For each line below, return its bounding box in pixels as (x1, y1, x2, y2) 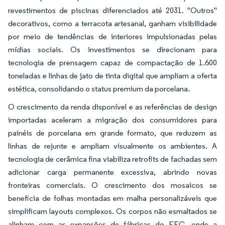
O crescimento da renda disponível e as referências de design (8, 102, 217, 111)
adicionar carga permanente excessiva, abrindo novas (8, 167, 217, 177)
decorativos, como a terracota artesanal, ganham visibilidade (8, 19, 217, 28)
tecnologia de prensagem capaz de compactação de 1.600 (8, 58, 217, 67)
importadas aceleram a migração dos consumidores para (8, 115, 217, 125)
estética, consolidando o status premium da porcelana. (8, 84, 190, 93)
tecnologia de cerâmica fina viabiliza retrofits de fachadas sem (8, 154, 217, 164)
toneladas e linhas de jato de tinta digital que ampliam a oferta (8, 71, 217, 80)
